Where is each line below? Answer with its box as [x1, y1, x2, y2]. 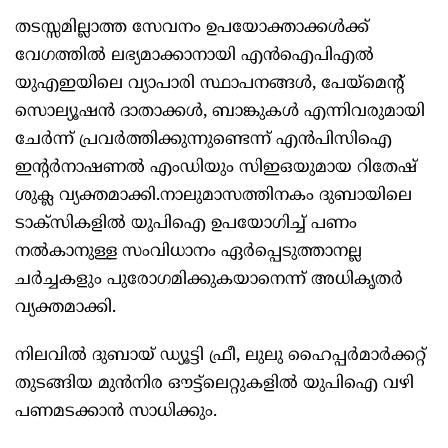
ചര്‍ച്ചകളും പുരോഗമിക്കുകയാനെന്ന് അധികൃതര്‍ [15, 269, 403, 292]
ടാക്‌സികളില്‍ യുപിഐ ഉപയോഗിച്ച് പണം [15, 213, 357, 236]
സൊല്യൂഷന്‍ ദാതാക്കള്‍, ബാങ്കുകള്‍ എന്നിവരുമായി [15, 101, 425, 124]
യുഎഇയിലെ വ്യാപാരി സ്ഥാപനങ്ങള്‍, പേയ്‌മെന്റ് [15, 73, 404, 96]
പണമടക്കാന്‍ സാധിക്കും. [15, 401, 217, 424]
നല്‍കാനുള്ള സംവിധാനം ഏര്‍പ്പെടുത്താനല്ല [15, 241, 362, 264]
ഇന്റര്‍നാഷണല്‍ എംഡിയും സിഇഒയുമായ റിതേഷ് [15, 157, 417, 180]
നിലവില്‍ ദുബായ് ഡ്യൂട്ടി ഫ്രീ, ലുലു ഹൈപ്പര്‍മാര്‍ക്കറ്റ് [15, 345, 426, 368]
